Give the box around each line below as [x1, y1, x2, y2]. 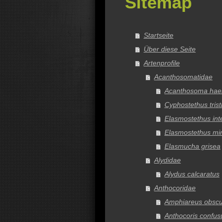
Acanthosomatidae [154, 73, 213, 81]
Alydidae [154, 156, 181, 164]
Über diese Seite [143, 45, 196, 53]
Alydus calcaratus [164, 170, 220, 178]
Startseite [143, 31, 173, 39]
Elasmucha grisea [164, 142, 221, 150]
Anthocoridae [154, 184, 196, 192]
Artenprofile [143, 59, 180, 67]
